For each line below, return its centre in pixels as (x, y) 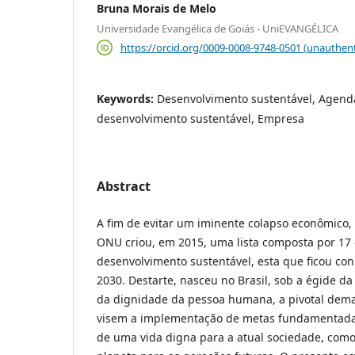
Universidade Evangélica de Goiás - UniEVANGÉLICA (218, 29)
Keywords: (127, 98)
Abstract (124, 186)
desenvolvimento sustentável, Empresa (200, 118)
